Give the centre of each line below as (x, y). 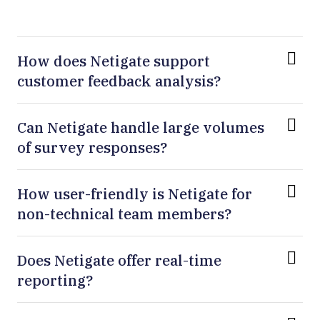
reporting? (55, 280)
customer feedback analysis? (119, 81)
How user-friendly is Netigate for (135, 194)
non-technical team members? (124, 214)
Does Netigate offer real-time (119, 260)
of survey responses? (92, 147)
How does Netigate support (114, 61)
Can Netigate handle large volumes (141, 127)
